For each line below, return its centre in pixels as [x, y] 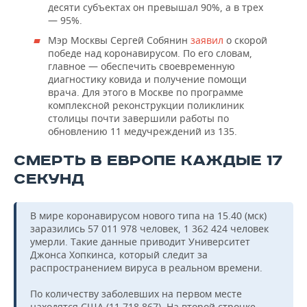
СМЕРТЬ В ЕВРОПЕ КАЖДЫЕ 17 [148, 160]
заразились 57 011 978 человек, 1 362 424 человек [149, 228]
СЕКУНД [49, 179]
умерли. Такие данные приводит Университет [140, 241]
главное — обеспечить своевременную [142, 66]
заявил [208, 40]
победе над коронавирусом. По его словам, [150, 53]
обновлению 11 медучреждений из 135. [143, 131]
